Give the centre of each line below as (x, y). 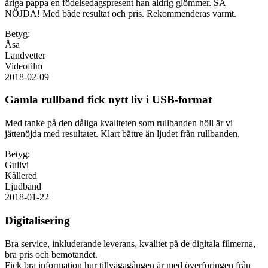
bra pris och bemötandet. (51, 254)
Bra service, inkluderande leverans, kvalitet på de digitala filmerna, (130, 243)
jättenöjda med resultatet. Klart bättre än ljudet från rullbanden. (122, 134)
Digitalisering (37, 220)
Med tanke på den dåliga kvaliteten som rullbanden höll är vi (119, 123)
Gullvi (17, 165)
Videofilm (24, 66)
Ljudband (23, 187)
